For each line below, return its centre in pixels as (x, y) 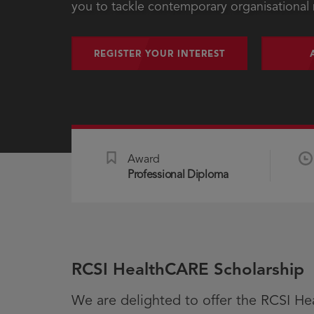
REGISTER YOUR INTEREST (159, 54)
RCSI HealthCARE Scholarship (188, 269)
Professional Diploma (178, 175)
